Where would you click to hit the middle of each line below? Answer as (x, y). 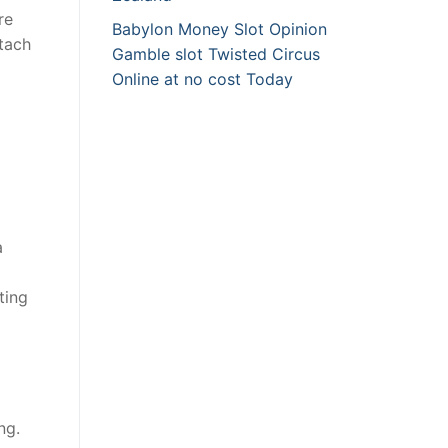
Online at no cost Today (202, 79)
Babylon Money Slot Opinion (219, 29)
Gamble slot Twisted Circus (216, 54)
